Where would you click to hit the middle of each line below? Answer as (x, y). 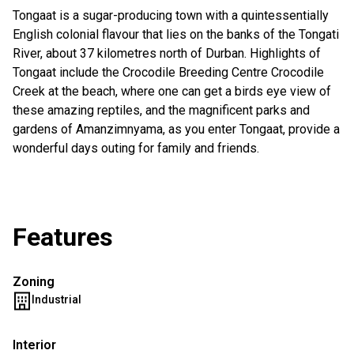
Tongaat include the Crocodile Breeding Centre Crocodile (168, 72)
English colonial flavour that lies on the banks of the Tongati (176, 34)
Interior (34, 345)
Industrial (56, 299)
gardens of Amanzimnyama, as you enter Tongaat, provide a (176, 129)
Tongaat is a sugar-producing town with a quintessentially (171, 15)
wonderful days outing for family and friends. (136, 148)
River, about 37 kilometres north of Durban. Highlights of (167, 53)
